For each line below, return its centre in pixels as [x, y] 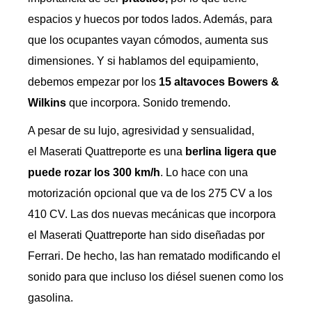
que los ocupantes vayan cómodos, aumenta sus [148, 40]
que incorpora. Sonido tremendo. [148, 103]
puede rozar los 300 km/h [94, 172]
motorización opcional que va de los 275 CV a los [150, 193]
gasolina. [50, 298]
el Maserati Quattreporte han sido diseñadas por [146, 235]
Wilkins [47, 103]
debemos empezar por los [93, 82]
